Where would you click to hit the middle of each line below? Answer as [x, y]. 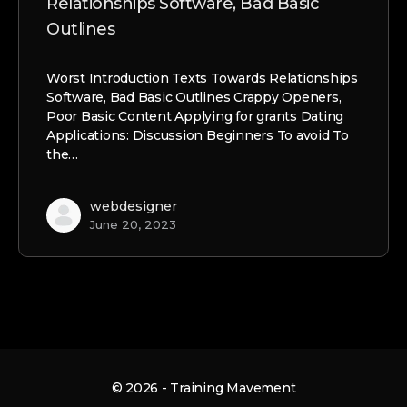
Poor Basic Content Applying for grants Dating [195, 116]
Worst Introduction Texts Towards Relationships [202, 78]
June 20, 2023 [133, 224]
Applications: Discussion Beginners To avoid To [198, 135]
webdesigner [134, 206]
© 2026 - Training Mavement [203, 388]
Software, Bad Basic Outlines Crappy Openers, [194, 97]
